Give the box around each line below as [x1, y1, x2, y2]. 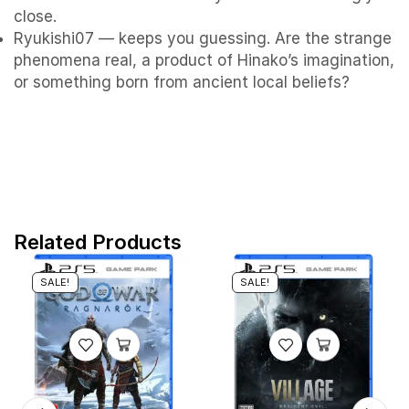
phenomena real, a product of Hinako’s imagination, [14, 50, 394, 69]
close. [14, 6, 57, 26]
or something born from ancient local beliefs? [14, 72, 350, 91]
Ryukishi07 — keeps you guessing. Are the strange [14, 28, 392, 47]
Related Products [14, 229, 182, 254]
